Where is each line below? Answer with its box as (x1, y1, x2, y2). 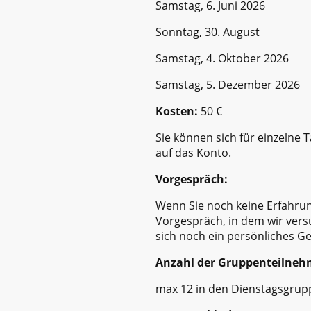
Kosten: (155, 103, 198, 119)
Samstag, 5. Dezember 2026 (155, 76, 300, 92)
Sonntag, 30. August (155, 24, 260, 40)
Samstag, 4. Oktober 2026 (155, 50, 289, 66)
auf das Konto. (155, 144, 231, 160)
